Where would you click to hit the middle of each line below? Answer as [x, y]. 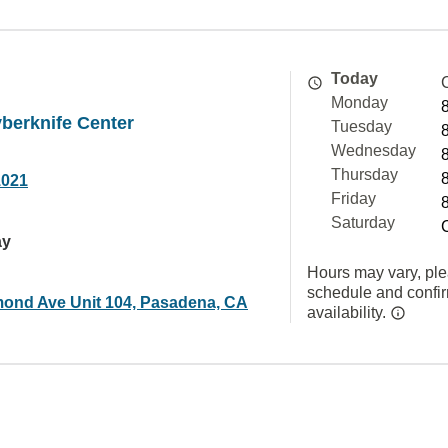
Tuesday [361, 126]
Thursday [364, 174]
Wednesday [373, 150]
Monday [359, 102]
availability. [348, 312]
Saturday [363, 222]
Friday [353, 198]
